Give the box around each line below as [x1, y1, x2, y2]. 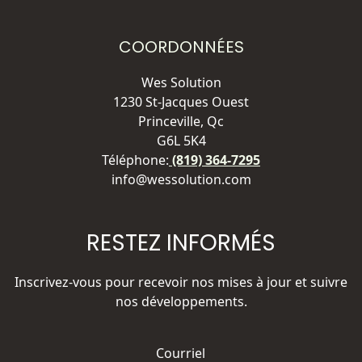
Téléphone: [102, 150, 169, 169]
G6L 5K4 [156, 131, 206, 149]
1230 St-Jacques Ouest [113, 92, 249, 111]
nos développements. [115, 292, 247, 310]
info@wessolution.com [111, 170, 251, 188]
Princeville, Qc [138, 112, 224, 130]
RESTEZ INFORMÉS [86, 226, 276, 259]
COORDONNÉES [118, 35, 244, 58]
